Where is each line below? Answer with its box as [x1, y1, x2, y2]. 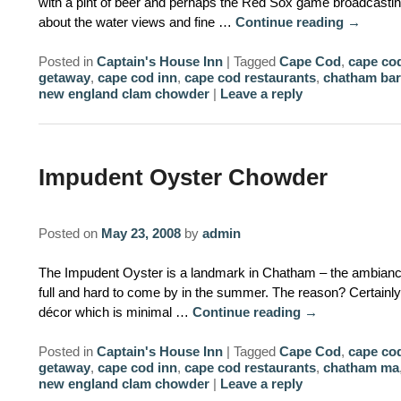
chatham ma [322, 360, 399, 376]
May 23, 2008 [100, 225, 181, 241]
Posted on [38, 225, 101, 241]
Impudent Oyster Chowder [38, 163, 328, 191]
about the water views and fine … [38, 13, 235, 30]
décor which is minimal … [38, 303, 192, 320]
